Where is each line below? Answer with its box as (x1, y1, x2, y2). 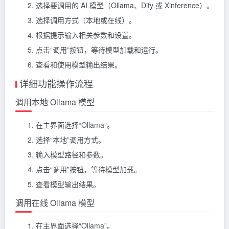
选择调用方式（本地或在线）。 (36, 14, 136, 25)
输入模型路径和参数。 (36, 149, 107, 159)
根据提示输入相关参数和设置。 (36, 29, 136, 40)
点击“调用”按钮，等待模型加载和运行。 (36, 44, 163, 55)
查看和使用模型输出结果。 (36, 59, 122, 70)
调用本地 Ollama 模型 (15, 96, 95, 108)
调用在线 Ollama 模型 (15, 196, 95, 209)
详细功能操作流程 (19, 76, 93, 90)
